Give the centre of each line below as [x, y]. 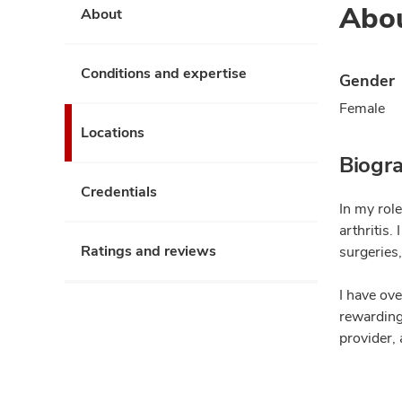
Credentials [119, 192]
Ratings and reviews [149, 251]
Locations [113, 132]
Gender [367, 80]
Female [362, 108]
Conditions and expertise [164, 73]
